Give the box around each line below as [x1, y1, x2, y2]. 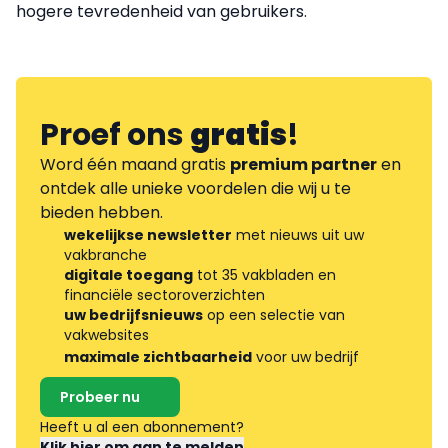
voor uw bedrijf [252, 347, 359, 368]
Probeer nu [60, 387, 140, 408]
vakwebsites [64, 325, 149, 346]
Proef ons [40, 114, 190, 157]
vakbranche [64, 245, 147, 266]
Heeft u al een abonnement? [40, 417, 248, 438]
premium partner [230, 153, 377, 177]
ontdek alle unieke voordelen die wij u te [40, 177, 351, 201]
